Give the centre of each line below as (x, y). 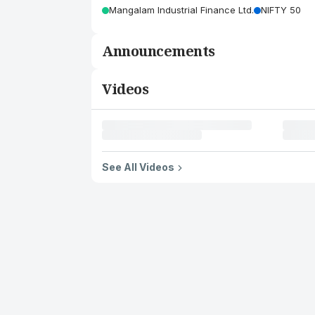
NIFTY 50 (281, 10)
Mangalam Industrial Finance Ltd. (181, 10)
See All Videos (138, 167)
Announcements (159, 51)
